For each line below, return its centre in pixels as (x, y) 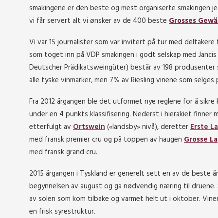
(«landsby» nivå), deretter (148, 127)
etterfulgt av (51, 127)
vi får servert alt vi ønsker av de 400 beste (99, 21)
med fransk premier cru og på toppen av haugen (107, 140)
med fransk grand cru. (63, 152)
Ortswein (89, 127)
